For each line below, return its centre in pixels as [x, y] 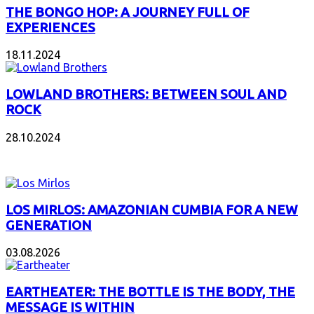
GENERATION [49, 225]
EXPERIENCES [50, 27]
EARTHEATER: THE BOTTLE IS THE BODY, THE [150, 292]
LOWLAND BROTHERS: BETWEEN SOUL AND [146, 95]
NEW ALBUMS [44, 154]
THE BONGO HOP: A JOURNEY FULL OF [128, 12]
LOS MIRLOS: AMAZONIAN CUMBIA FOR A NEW [152, 210]
